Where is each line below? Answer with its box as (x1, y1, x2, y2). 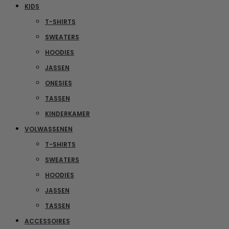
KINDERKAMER (45, 109, 90, 118)
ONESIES (45, 78, 72, 87)
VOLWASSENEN (25, 124, 73, 133)
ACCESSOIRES (25, 216, 70, 225)
